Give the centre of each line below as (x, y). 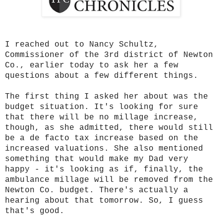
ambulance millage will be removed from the (109, 180)
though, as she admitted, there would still (109, 128)
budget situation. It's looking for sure (102, 107)
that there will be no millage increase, (102, 117)
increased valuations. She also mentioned (104, 148)
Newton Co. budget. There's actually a (97, 190)
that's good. (35, 211)
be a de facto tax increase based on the (102, 138)
